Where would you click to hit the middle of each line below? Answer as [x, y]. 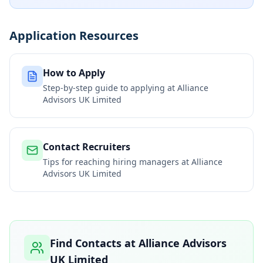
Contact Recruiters [87, 147]
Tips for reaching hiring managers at [117, 162]
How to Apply [74, 73]
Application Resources [74, 36]
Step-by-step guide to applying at [110, 88]
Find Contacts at [94, 243]
